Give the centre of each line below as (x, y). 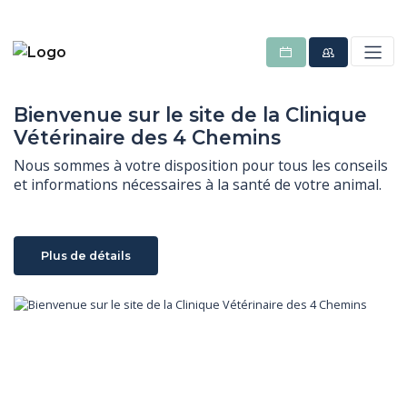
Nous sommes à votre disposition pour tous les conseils (201, 165)
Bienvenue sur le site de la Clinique (190, 115)
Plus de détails (85, 255)
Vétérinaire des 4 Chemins (147, 138)
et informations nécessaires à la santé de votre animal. (198, 184)
